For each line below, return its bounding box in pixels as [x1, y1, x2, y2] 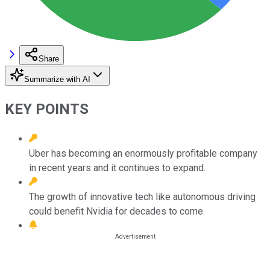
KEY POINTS [5, 100, 89, 118]
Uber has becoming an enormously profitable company [29, 147, 257, 159]
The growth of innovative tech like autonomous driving [29, 190, 256, 202]
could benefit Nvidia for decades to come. [29, 205, 205, 217]
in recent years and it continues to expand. [29, 162, 206, 174]
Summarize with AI [24, 74, 90, 84]
